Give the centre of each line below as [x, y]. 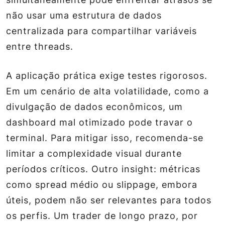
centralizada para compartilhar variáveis [101, 31]
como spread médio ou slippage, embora [102, 185]
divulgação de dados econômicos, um [94, 107]
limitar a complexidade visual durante [94, 153]
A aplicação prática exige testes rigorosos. [107, 76]
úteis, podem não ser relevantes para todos [109, 200]
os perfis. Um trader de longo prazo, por [102, 216]
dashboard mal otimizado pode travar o [99, 122]
